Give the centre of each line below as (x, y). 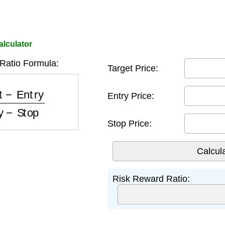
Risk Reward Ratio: (151, 179)
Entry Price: (131, 96)
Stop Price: (130, 123)
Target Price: (133, 68)
